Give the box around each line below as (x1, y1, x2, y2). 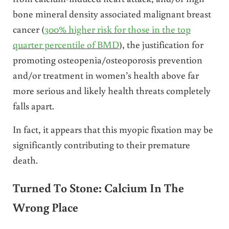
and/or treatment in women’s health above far (12, 68, 199, 82)
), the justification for (119, 38, 203, 51)
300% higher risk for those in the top (44, 22, 191, 36)
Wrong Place (12, 199, 78, 215)
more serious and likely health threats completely (12, 84, 211, 97)
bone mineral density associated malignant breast (12, 7, 211, 20)
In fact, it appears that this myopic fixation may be (12, 123, 213, 136)
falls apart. (12, 99, 54, 112)
